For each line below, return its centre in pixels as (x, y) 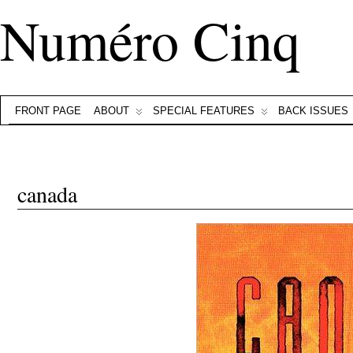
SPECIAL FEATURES (204, 111)
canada (47, 194)
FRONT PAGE (48, 111)
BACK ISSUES (313, 111)
